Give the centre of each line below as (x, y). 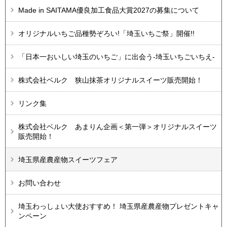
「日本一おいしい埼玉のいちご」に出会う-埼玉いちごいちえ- (117, 57)
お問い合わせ (40, 183)
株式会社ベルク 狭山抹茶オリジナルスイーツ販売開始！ (110, 80)
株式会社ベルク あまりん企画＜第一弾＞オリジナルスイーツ (118, 127)
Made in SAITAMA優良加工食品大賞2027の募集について (109, 10)
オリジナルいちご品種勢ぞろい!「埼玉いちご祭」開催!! (106, 34)
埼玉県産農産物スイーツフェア (68, 160)
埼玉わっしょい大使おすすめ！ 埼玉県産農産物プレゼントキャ (119, 206)
